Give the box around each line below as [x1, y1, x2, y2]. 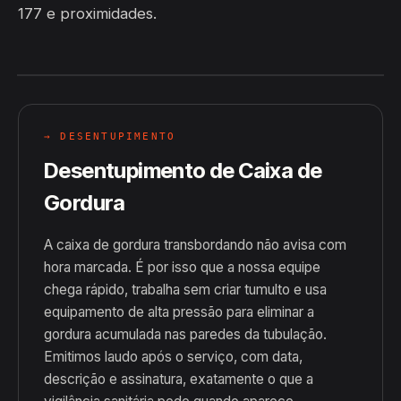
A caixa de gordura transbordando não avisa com [44, 236, 346, 253]
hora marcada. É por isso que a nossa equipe [44, 259, 320, 276]
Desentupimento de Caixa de [44, 158, 322, 183]
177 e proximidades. [18, 4, 157, 22]
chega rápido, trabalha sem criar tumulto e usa [44, 281, 327, 298]
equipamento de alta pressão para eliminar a [44, 303, 314, 320]
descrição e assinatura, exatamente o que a [44, 371, 313, 388]
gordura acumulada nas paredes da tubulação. [44, 326, 327, 343]
